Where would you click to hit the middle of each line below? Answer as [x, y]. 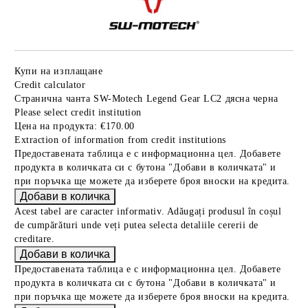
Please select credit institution [78, 112]
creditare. [35, 239]
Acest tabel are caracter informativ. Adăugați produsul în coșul [148, 211]
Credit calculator [50, 85]
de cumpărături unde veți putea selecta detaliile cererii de [137, 225]
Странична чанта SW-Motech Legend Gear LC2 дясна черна [146, 98]
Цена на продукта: [56, 126]
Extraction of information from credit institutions [120, 140]
